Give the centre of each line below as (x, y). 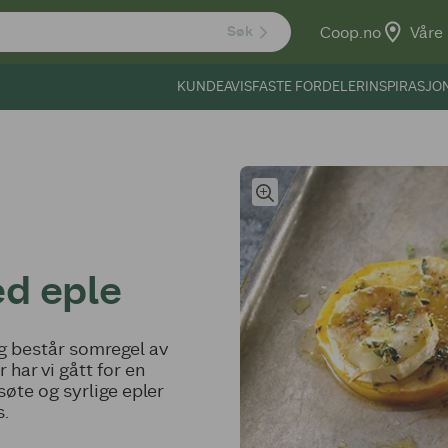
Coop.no (350, 32)
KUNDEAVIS (214, 86)
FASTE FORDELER (308, 86)
